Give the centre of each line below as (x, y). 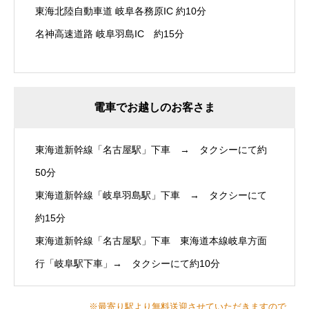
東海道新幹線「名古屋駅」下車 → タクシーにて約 (151, 150)
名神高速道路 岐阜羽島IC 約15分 (110, 34)
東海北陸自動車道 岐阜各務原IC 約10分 (121, 11)
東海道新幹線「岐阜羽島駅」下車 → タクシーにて (151, 196)
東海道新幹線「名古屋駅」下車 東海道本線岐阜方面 (151, 241)
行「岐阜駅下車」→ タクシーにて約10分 (128, 264)
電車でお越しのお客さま (154, 108)
